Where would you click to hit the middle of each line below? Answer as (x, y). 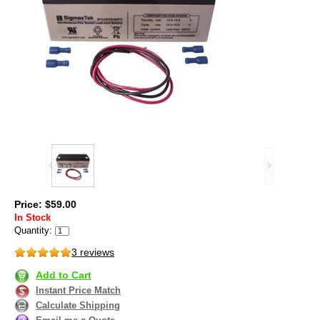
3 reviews (93, 252)
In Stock (32, 218)
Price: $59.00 (45, 205)
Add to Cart (64, 275)
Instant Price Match (78, 290)
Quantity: (33, 231)
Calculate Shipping (78, 305)
